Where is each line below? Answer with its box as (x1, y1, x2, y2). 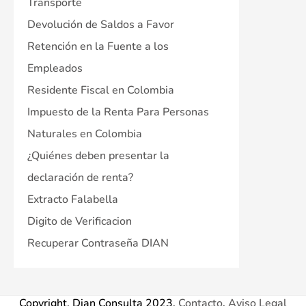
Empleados (27, 60, 83, 76)
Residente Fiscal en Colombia (27, 82, 174, 98)
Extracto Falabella (27, 191, 118, 207)
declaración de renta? (27, 169, 133, 185)
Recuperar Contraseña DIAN (27, 235, 169, 251)
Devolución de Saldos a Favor (27, 16, 174, 32)
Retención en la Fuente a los (27, 38, 169, 54)
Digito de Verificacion (27, 213, 132, 229)
